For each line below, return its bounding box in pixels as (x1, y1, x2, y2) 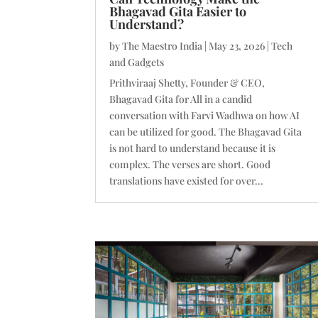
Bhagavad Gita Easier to (109, 3, 247, 21)
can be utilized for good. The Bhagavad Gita (109, 125, 302, 139)
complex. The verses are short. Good (109, 158, 271, 172)
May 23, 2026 (209, 39, 265, 53)
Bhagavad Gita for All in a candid (109, 92, 253, 106)
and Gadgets (109, 55, 165, 70)
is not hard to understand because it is (109, 141, 276, 155)
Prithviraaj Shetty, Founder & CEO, (109, 76, 265, 90)
